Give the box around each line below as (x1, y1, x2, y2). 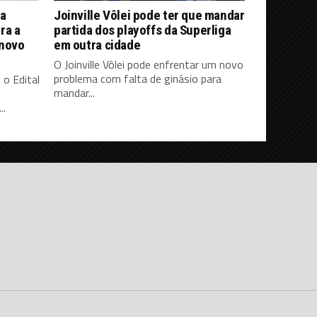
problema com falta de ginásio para (54, 69, 221, 87)
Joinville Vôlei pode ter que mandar (54, 6, 245, 23)
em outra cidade (54, 36, 141, 53)
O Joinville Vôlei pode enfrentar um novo (54, 55, 243, 73)
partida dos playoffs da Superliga (54, 21, 231, 38)
